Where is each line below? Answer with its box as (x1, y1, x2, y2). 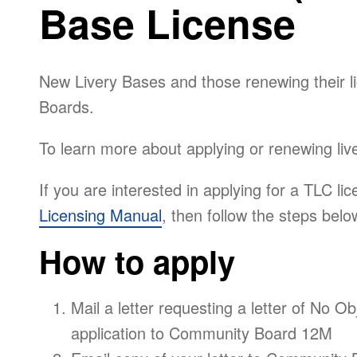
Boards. (39, 94, 94, 118)
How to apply (39, 237, 235, 284)
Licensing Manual (39, 202, 162, 226)
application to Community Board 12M (71, 320, 332, 344)
